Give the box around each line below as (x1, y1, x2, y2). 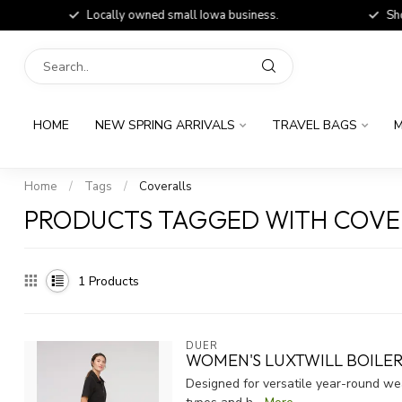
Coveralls (139, 179, 192, 195)
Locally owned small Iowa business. (77, 7, 270, 23)
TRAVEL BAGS (272, 117, 357, 134)
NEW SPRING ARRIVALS (95, 117, 235, 134)
